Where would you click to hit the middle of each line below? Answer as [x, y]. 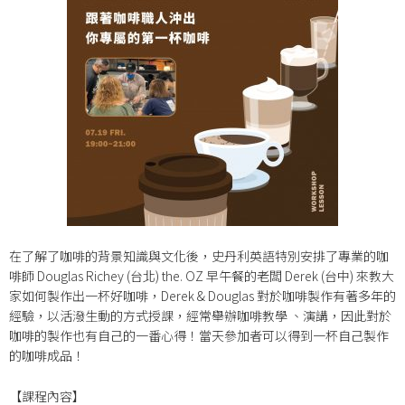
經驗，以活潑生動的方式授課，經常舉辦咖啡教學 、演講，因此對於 [200, 316]
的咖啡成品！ [47, 356]
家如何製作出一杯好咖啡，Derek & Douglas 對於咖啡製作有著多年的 [202, 296]
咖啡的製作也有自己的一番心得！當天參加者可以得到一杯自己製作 [199, 336]
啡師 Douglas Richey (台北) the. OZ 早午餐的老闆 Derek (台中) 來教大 [202, 276]
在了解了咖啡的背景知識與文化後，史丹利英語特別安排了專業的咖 [199, 256]
